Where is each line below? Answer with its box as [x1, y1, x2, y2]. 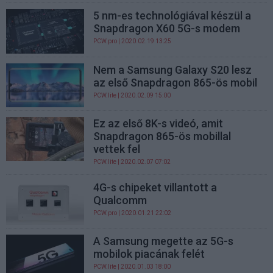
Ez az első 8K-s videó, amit [93, 116, 224, 130]
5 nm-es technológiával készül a [93, 9, 252, 23]
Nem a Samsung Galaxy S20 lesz [93, 63, 252, 76]
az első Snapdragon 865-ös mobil [93, 76, 258, 89]
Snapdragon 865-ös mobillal [93, 129, 232, 143]
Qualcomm [93, 193, 147, 207]
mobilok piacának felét [93, 247, 205, 260]
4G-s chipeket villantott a [93, 180, 218, 194]
